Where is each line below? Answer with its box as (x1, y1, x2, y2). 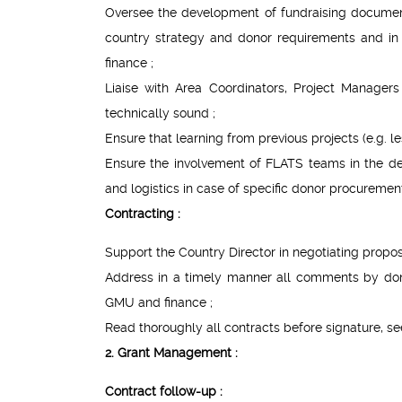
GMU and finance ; (105, 295, 213, 310)
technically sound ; (105, 106, 215, 121)
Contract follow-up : (105, 384, 223, 399)
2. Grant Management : (105, 345, 238, 361)
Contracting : (105, 206, 180, 222)
